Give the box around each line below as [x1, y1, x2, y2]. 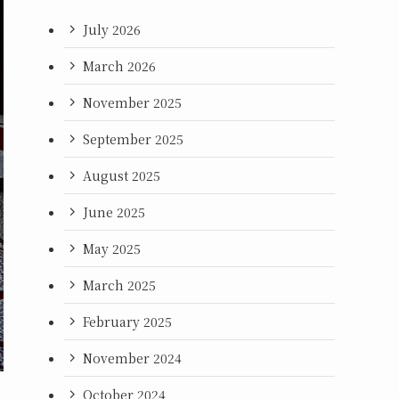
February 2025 [83, 312, 172, 330]
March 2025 [83, 275, 156, 294]
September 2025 [83, 129, 183, 148]
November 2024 [83, 348, 182, 367]
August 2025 [83, 166, 160, 184]
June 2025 [83, 202, 145, 221]
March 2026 [83, 56, 156, 75]
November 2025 [83, 93, 182, 111]
